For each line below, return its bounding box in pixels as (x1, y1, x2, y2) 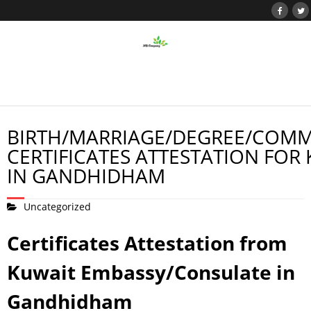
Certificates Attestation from (7, 230, 287, 256)
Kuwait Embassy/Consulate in (7, 259, 295, 285)
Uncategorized (24, 201, 91, 213)
